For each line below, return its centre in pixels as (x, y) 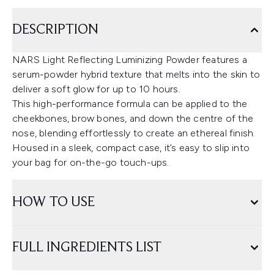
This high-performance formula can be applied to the (130, 104)
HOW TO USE (54, 202)
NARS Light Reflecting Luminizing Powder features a (130, 60)
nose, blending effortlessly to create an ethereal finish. (134, 133)
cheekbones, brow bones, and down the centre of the (133, 118)
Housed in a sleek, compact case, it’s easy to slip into (131, 148)
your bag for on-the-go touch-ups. (91, 162)
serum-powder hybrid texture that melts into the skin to (136, 74)
